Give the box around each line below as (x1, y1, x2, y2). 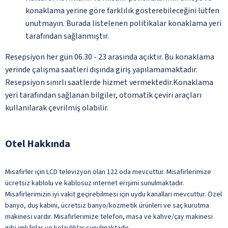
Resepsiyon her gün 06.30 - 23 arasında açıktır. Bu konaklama (5, 51, 214, 63)
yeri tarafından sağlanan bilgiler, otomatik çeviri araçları (5, 89, 202, 101)
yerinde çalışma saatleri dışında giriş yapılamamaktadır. (5, 64, 197, 75)
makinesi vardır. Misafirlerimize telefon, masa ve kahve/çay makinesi (5, 211, 213, 222)
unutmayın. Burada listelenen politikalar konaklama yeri (25, 17, 221, 29)
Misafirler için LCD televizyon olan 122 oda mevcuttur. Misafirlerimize (5, 166, 211, 177)
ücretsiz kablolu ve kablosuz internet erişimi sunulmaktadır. (5, 178, 184, 188)
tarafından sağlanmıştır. (25, 30, 109, 42)
